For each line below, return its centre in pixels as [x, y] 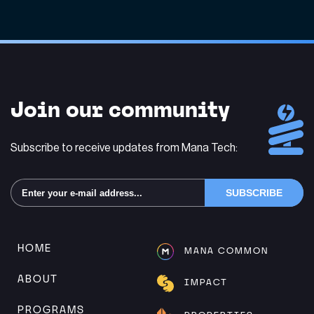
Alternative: [43, 215]
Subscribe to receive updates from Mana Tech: [124, 148]
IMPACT [206, 282]
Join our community [120, 109]
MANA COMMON [226, 250]
